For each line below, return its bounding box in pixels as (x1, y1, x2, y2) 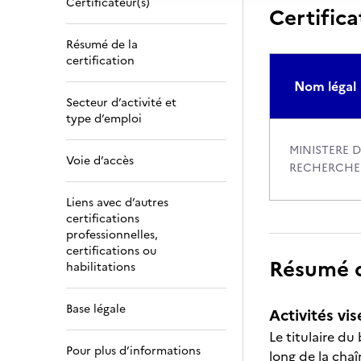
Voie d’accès (66, 152, 134, 169)
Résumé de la (66, 36, 138, 53)
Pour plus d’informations (66, 342, 201, 359)
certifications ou (66, 243, 156, 259)
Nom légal (294, 77, 356, 96)
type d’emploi (66, 110, 142, 127)
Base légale (66, 301, 126, 317)
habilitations (66, 259, 135, 276)
